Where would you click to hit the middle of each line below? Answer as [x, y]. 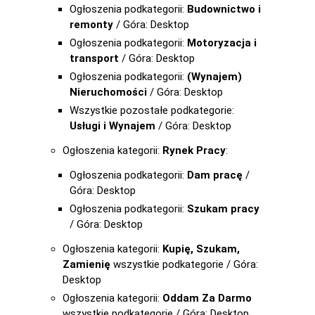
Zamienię [86, 264]
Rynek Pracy [194, 150]
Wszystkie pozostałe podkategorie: [152, 110]
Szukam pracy [223, 209]
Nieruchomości [108, 92]
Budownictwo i [224, 9]
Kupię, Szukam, [201, 249]
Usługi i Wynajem [112, 126]
